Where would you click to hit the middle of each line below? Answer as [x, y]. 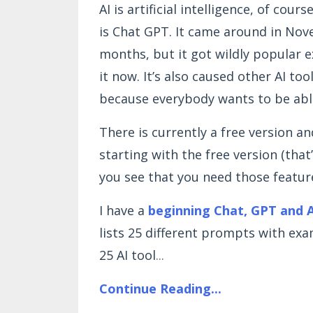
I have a [124, 210]
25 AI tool [128, 255]
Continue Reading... [160, 288]
